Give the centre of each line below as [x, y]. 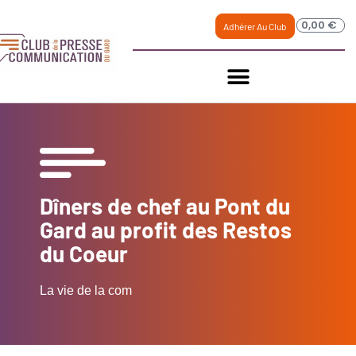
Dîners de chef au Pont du [165, 206]
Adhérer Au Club [255, 26]
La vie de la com [86, 290]
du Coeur [84, 253]
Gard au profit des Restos [166, 230]
